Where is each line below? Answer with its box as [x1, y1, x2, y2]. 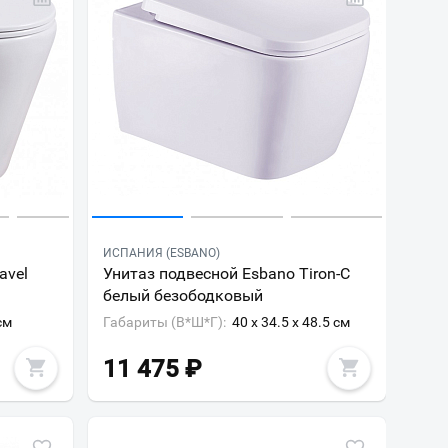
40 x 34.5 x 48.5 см [231, 314, 350, 330]
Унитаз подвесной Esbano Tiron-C [102, 264, 350, 283]
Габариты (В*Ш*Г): [102, 314, 226, 330]
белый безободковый [102, 286, 263, 305]
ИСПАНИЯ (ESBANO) [102, 246, 220, 260]
